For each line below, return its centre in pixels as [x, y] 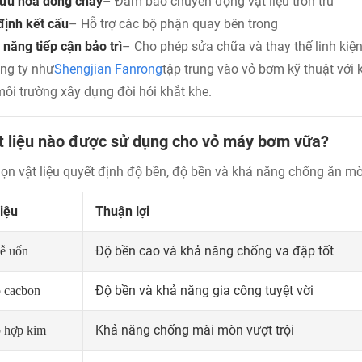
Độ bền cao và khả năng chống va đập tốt [215, 250]
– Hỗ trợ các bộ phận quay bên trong [173, 23]
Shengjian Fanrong [108, 69]
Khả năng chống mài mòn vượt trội [195, 330]
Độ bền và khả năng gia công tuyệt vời [204, 290]
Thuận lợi [122, 211]
